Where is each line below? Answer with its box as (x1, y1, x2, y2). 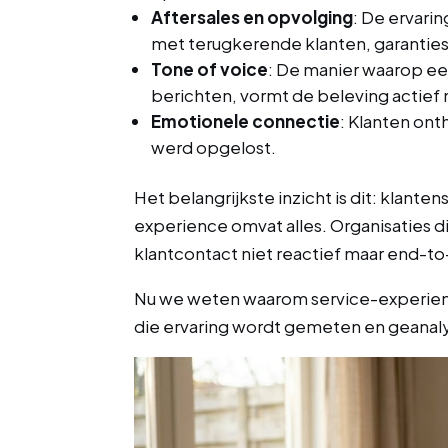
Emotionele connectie (151, 109, 341, 132)
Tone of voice (151, 57, 269, 80)
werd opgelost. (151, 135, 277, 158)
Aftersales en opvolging (151, 5, 354, 28)
